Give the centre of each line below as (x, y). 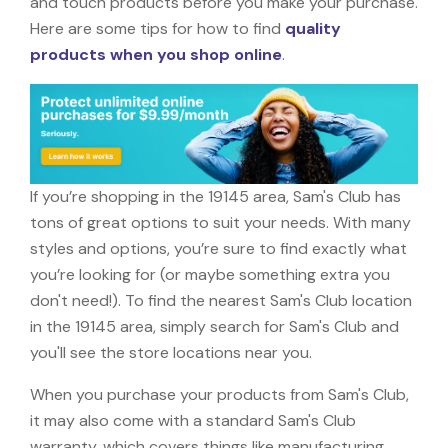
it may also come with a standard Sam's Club (193, 420)
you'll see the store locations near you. (171, 352)
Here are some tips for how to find (157, 28)
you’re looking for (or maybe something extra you (210, 274)
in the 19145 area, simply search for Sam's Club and (214, 326)
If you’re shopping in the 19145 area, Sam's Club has (215, 196)
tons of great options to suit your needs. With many (220, 222)
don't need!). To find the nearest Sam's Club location (221, 300)
